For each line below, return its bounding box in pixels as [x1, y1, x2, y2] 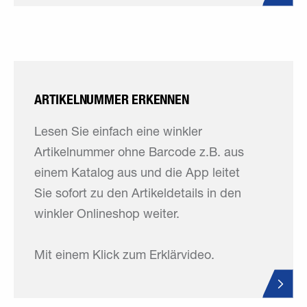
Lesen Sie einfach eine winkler [34, 127, 202, 139]
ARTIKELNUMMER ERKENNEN [34, 91, 189, 108]
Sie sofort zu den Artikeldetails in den [34, 188, 241, 201]
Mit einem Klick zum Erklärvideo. [34, 250, 214, 262]
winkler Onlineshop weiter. [34, 209, 180, 221]
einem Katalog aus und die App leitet [34, 168, 240, 180]
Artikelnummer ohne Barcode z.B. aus [34, 147, 244, 160]
